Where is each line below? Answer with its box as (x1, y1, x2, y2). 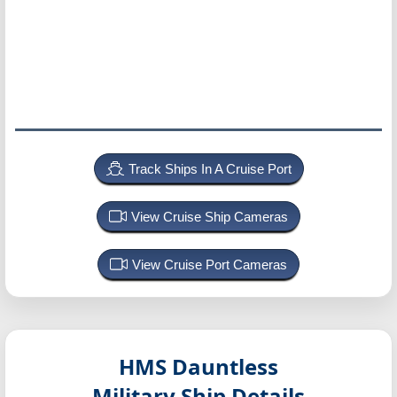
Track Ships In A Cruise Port (128, 161, 292, 176)
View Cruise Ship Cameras (131, 209, 288, 224)
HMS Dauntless (119, 352, 278, 381)
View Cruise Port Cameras (132, 257, 287, 272)
